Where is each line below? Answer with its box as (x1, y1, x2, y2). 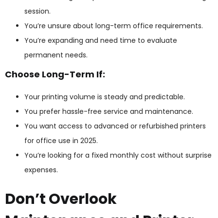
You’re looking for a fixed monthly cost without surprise (24, 150, 212, 161)
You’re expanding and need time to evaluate (24, 35, 177, 45)
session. (24, 6, 51, 16)
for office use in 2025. (24, 136, 98, 146)
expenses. (24, 165, 58, 175)
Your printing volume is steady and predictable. (24, 92, 185, 102)
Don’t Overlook (5, 189, 117, 210)
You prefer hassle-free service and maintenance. (24, 107, 193, 117)
